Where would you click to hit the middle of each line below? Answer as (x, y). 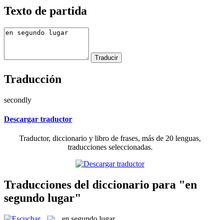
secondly (18, 100)
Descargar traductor (38, 119)
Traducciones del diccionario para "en (100, 184)
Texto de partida (45, 11)
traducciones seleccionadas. (110, 147)
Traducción (33, 79)
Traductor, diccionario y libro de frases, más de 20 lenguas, (110, 138)
